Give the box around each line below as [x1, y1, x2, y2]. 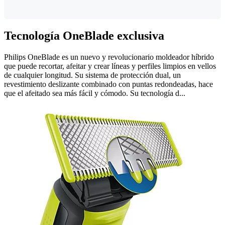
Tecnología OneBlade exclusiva [4, 29, 164, 43]
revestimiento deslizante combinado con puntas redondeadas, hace [4, 80, 213, 89]
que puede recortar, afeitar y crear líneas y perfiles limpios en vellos [4, 62, 216, 71]
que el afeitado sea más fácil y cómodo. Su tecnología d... [4, 89, 185, 98]
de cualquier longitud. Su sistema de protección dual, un [4, 71, 181, 80]
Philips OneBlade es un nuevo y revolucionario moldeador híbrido [4, 53, 214, 62]
